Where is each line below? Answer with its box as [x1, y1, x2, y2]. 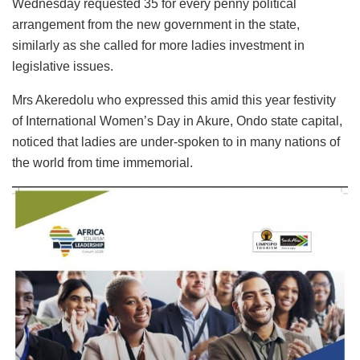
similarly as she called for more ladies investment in [12, 38, 305, 52]
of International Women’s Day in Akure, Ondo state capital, [12, 113, 342, 128]
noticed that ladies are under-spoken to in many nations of [12, 134, 340, 149]
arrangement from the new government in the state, [12, 17, 300, 31]
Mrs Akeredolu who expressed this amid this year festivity [12, 92, 336, 107]
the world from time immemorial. [12, 155, 193, 170]
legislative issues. [12, 59, 113, 73]
